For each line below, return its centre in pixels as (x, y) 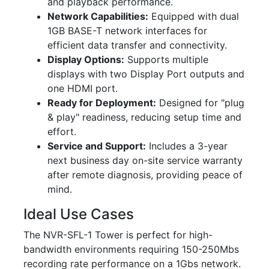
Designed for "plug (200, 102)
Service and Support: (97, 146)
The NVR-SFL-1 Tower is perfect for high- (118, 234)
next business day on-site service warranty (145, 160)
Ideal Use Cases (79, 214)
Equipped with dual (194, 16)
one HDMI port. (83, 88)
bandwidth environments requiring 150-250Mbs (131, 249)
